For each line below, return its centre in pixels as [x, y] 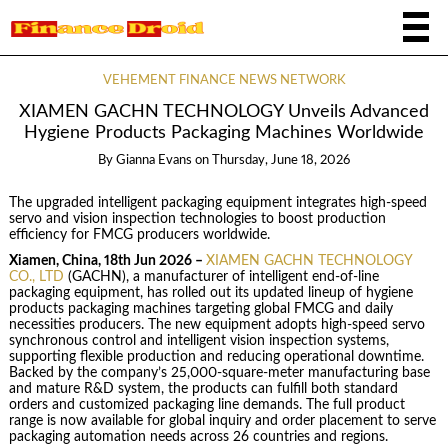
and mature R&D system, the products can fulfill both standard [203, 389]
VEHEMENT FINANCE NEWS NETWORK [224, 80]
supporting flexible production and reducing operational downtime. [216, 357]
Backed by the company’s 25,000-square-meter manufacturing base [219, 373]
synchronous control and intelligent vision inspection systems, [198, 341]
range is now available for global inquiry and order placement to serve [222, 421]
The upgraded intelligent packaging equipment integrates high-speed [217, 202]
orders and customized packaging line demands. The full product [206, 405]
